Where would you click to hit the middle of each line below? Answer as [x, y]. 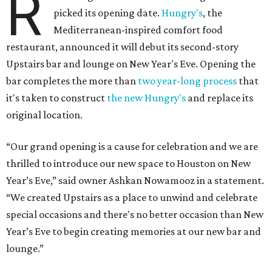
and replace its [219, 98]
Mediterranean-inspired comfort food [138, 30]
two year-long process [187, 81]
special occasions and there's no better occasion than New [135, 215]
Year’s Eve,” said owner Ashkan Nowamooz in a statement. [135, 181]
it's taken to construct [56, 98]
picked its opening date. [108, 13]
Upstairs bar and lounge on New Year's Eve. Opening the [131, 64]
